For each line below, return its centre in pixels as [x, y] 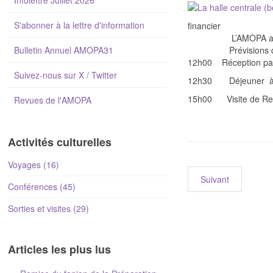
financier [204, 26]
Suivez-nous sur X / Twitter [65, 75]
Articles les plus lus [59, 249]
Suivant [214, 179]
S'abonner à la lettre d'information [79, 25]
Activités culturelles [59, 142]
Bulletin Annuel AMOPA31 [63, 50]
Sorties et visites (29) [48, 208]
